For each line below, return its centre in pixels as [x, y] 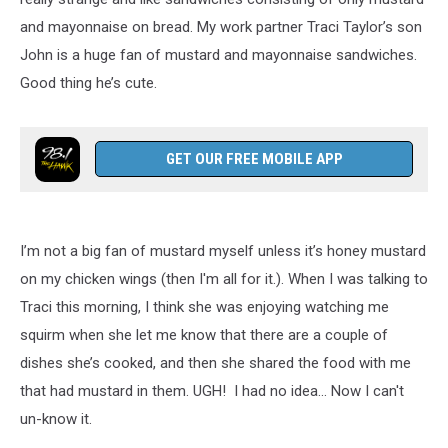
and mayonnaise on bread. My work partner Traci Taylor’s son [221, 27]
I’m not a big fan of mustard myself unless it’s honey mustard [223, 251]
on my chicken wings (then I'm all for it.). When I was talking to [224, 279]
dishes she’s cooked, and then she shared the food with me [215, 363]
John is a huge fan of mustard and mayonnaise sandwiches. [218, 55]
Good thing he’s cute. [88, 83]
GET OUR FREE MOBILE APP [254, 159]
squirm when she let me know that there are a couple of [204, 335]
